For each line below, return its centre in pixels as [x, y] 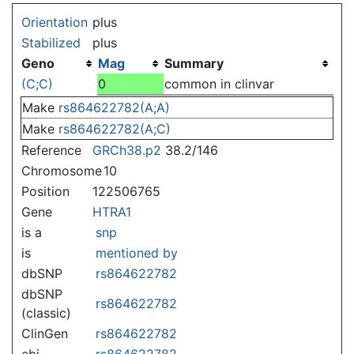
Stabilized [51, 42]
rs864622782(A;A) [114, 107]
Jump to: [38, 11]
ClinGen [45, 333]
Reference [51, 150]
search [153, 11]
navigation [95, 11]
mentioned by [137, 252]
